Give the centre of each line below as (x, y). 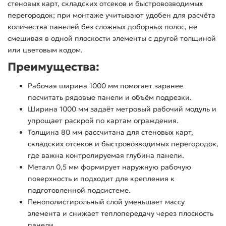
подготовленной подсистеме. (79, 190)
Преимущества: (53, 67)
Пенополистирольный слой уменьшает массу (106, 202)
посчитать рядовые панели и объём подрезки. (110, 98)
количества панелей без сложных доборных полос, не (102, 27)
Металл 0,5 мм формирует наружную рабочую (109, 167)
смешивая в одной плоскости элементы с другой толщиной (112, 39)
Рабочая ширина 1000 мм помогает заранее (105, 86)
